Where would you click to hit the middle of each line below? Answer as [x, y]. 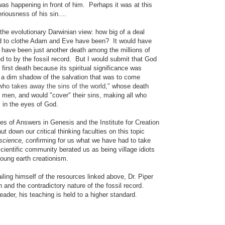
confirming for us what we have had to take [87, 141]
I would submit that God [122, 59]
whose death [129, 86]
